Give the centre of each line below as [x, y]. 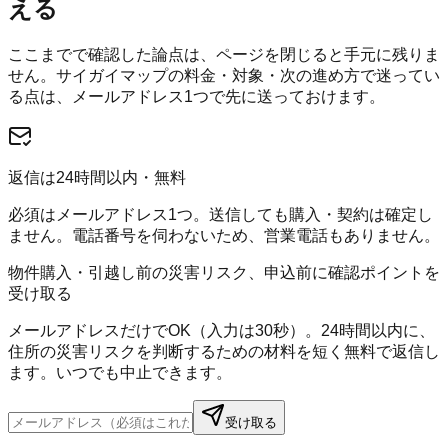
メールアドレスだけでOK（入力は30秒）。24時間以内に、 [221, 331]
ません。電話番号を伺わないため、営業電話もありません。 [224, 236]
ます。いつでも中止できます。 [120, 373]
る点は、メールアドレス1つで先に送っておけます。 [196, 97]
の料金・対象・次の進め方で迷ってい [304, 76]
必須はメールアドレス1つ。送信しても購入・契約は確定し [220, 215]
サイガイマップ [112, 76]
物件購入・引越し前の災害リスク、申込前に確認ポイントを [224, 273]
